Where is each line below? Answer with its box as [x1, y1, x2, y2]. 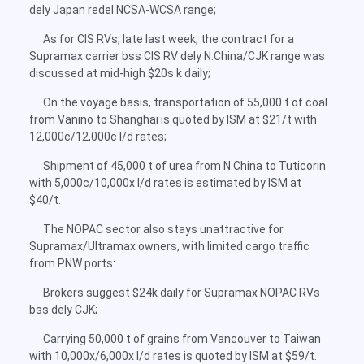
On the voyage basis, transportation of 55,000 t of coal [43, 96, 327, 109]
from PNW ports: [29, 257, 115, 270]
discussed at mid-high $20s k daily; [29, 67, 210, 80]
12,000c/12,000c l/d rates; [29, 130, 167, 143]
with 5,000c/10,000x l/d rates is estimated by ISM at [29, 176, 301, 189]
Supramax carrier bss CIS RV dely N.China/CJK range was [29, 50, 325, 63]
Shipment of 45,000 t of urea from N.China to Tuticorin [43, 159, 326, 172]
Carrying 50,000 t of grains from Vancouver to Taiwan [43, 332, 321, 345]
